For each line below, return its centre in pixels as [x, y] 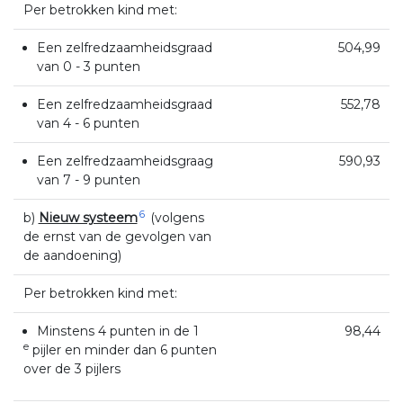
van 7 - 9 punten [88, 179]
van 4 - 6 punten [88, 123]
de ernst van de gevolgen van [117, 236]
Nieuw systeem [88, 217]
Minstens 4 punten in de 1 [117, 331]
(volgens [175, 217]
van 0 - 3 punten [88, 66]
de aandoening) [72, 255]
